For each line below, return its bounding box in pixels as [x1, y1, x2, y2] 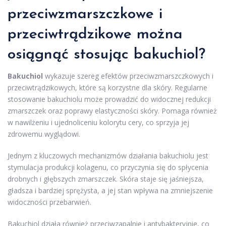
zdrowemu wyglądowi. [8, 129, 80, 139]
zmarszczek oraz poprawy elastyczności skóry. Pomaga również [8, 105, 217, 116]
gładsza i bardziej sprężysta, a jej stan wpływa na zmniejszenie [8, 185, 213, 195]
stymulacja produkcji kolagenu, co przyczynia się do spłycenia [8, 162, 208, 172]
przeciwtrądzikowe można [8, 26, 183, 42]
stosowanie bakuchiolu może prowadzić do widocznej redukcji [8, 94, 211, 104]
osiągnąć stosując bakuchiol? [8, 46, 205, 63]
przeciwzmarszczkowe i [8, 6, 162, 22]
